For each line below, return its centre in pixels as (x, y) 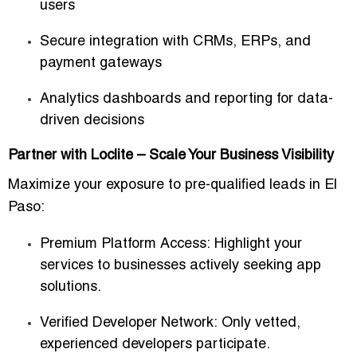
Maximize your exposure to (96, 186)
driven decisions (92, 121)
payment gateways (101, 64)
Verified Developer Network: (129, 324)
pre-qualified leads (245, 186)
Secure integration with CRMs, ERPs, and (175, 42)
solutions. (71, 288)
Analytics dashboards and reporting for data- (186, 100)
